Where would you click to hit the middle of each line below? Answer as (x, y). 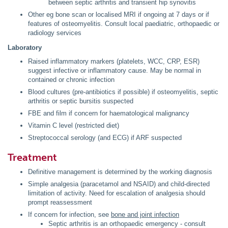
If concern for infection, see (69, 215)
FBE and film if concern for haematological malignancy (109, 113)
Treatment (32, 158)
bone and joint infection (145, 215)
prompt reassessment (60, 203)
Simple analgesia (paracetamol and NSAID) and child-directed (119, 184)
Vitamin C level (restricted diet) (74, 126)
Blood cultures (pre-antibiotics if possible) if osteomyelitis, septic (123, 92)
